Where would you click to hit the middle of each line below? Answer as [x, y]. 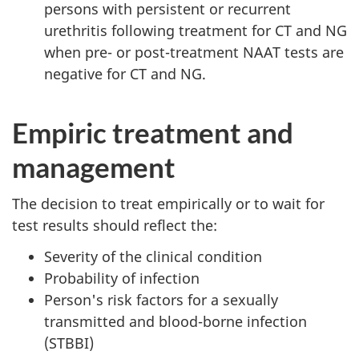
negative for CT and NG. [125, 73]
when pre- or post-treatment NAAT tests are [194, 52]
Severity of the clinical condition [153, 256]
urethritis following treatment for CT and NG [196, 30]
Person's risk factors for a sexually [161, 299]
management [94, 166]
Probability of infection [122, 278]
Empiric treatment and [153, 132]
